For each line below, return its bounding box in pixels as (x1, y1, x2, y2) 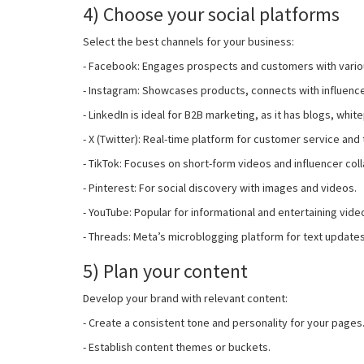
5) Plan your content (83, 258, 248, 284)
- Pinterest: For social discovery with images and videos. (83, 180, 357, 195)
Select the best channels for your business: (83, 33, 294, 49)
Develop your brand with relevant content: (83, 290, 288, 305)
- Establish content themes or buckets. (83, 339, 271, 354)
